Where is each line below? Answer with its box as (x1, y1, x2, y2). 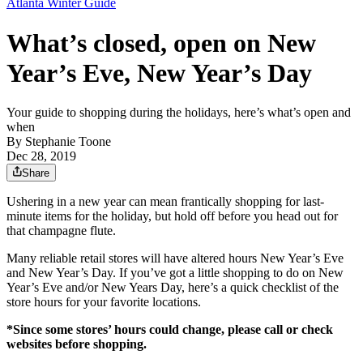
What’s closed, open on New (6, 28, 316, 58)
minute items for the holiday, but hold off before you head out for (6, 209, 338, 224)
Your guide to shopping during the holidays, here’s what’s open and (6, 105, 351, 120)
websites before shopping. (6, 337, 147, 352)
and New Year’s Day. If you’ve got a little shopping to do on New (6, 266, 344, 280)
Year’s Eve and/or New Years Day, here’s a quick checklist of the (6, 280, 339, 295)
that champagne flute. (6, 224, 116, 238)
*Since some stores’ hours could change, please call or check (6, 322, 333, 337)
